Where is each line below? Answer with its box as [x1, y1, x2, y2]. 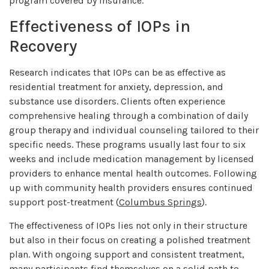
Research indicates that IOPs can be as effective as [9, 67, 226, 79]
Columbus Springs [119, 196, 202, 208]
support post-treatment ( [9, 196, 119, 208]
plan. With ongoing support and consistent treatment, [9, 248, 244, 260]
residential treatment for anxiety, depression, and [9, 81, 223, 93]
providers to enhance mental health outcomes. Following [9, 168, 257, 180]
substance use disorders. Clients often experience [9, 95, 225, 107]
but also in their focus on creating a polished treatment [9, 234, 250, 246]
